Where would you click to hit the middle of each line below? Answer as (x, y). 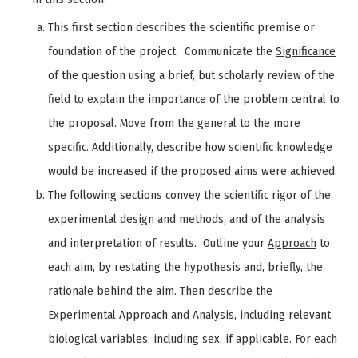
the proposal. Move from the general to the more (174, 123)
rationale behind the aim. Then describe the (160, 290)
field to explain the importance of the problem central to (194, 99)
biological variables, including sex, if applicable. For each (193, 338)
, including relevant (282, 314)
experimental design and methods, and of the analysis (187, 219)
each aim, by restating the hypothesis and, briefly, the (185, 267)
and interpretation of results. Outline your (158, 243)
